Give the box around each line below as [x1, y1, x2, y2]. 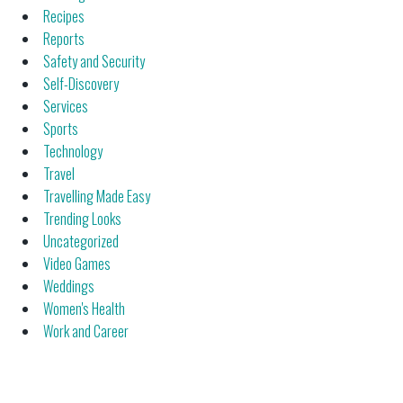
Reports [43, 27, 85, 49]
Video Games [43, 252, 111, 274]
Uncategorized [43, 229, 119, 252]
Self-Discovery [43, 72, 119, 94]
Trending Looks [43, 207, 121, 229]
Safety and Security [43, 49, 145, 72]
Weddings [43, 274, 94, 297]
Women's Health [43, 297, 125, 319]
